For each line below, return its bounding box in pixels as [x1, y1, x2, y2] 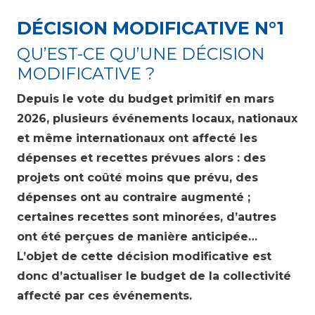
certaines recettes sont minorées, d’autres [17, 210, 276, 224]
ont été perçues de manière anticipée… [17, 229, 257, 243]
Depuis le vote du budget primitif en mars [17, 91, 274, 105]
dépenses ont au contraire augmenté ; [17, 190, 250, 204]
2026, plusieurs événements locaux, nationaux [17, 111, 297, 125]
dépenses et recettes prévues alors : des [17, 150, 266, 165]
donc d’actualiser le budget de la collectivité [17, 269, 291, 283]
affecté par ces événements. [17, 288, 192, 302]
